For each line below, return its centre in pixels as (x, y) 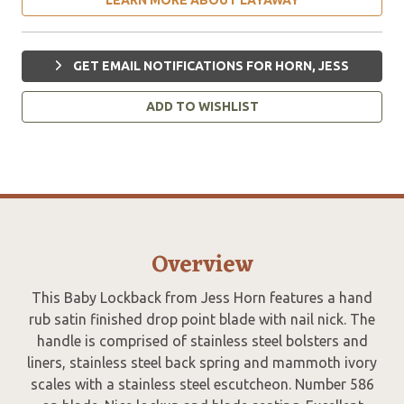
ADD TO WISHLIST (202, 106)
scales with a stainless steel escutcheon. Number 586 (202, 384)
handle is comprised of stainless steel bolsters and (202, 340)
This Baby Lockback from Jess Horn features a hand (202, 297)
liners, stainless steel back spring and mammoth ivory (202, 362)
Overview (202, 265)
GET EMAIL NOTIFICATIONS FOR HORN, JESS (209, 65)
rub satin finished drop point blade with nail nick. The (202, 319)
